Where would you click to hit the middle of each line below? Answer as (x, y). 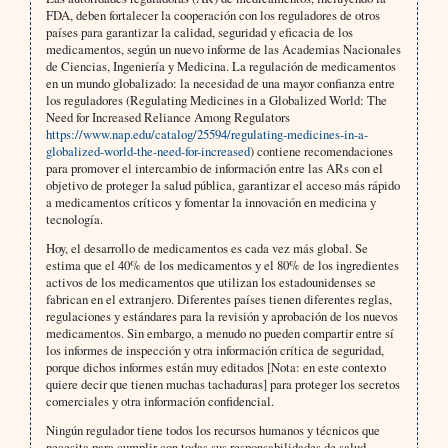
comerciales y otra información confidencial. (159, 401)
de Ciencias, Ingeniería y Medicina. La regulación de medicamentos (220, 66)
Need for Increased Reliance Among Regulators (167, 117)
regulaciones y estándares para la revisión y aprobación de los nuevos (221, 316)
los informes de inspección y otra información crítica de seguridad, (214, 350)
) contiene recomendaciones (321, 151)
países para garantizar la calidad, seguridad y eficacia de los (199, 32)
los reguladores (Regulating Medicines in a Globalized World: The (216, 100)
